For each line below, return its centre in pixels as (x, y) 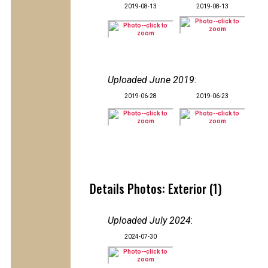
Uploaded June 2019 (151, 80)
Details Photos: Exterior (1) (156, 188)
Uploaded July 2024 (149, 220)
